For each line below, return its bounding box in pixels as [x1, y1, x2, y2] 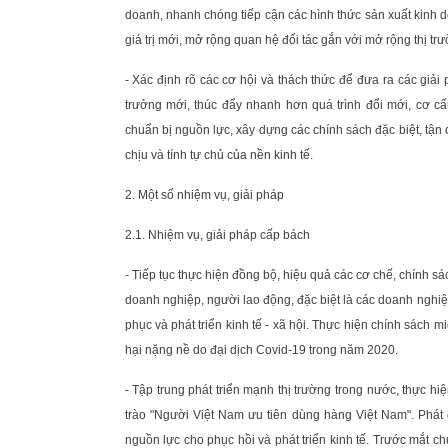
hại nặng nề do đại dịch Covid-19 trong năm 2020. [124, 342, 398, 357]
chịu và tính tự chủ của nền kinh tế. [124, 147, 313, 162]
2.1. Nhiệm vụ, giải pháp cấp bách [124, 227, 310, 242]
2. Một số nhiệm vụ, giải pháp [124, 187, 284, 202]
